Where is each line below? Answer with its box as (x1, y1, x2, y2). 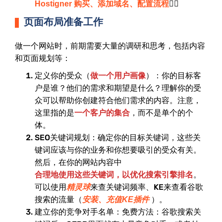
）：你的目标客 (146, 71, 201, 81)
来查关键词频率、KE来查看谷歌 (90, 182, 203, 192)
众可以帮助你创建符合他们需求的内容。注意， (35, 96, 201, 106)
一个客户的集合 (74, 108, 130, 118)
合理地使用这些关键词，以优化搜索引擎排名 (35, 170, 193, 180)
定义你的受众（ (35, 71, 90, 81)
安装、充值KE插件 (82, 195, 149, 204)
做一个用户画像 (90, 71, 146, 81)
